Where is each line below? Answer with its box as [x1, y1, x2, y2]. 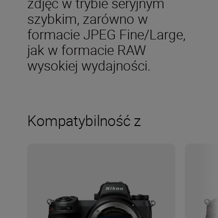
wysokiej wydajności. [27, 56, 151, 74]
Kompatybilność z [27, 110, 141, 130]
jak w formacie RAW [27, 40, 146, 59]
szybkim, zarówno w [27, 9, 148, 28]
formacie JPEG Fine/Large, [27, 25, 185, 43]
